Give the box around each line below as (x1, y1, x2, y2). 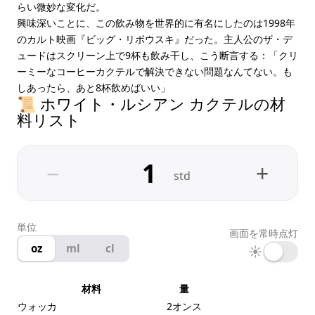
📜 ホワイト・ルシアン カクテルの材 (17, 93, 285, 114)
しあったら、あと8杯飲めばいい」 (17, 81, 170, 94)
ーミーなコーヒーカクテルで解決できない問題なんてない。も (17, 65, 292, 78)
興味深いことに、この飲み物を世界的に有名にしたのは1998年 (17, 16, 295, 30)
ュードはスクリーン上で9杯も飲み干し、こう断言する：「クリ (17, 49, 298, 62)
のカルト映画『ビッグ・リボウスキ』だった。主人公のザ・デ (17, 32, 292, 46)
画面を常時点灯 (229, 226, 298, 240)
